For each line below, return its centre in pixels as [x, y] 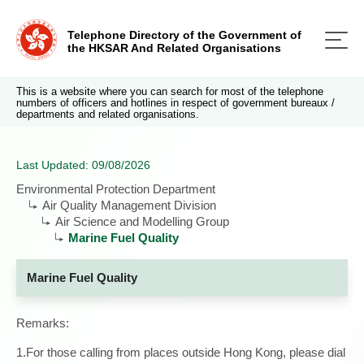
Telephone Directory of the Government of [184, 35]
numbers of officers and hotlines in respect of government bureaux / [175, 103]
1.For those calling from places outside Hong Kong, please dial [181, 352]
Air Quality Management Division [129, 205]
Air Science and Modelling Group [142, 221]
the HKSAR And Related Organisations [174, 48]
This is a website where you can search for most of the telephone [170, 91]
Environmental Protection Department [116, 189]
